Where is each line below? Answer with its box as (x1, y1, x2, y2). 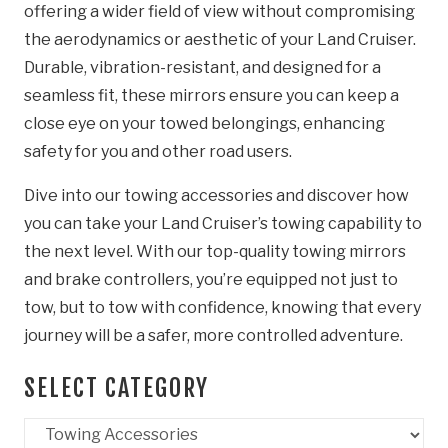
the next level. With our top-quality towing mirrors (24, 241, 406, 261)
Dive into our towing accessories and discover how (24, 185, 409, 205)
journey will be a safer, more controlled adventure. (24, 325, 403, 345)
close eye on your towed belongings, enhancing (24, 113, 385, 133)
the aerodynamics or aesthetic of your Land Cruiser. (24, 29, 416, 49)
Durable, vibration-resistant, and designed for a (24, 57, 381, 77)
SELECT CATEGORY (24, 372, 209, 403)
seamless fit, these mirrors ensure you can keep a (24, 85, 399, 105)
